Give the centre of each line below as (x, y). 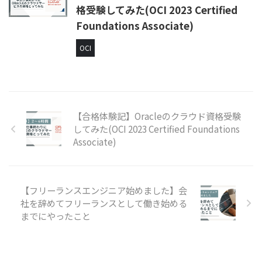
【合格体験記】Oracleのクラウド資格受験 (157, 116)
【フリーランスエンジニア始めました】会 (104, 190)
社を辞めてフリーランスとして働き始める (104, 203)
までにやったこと (56, 216)
